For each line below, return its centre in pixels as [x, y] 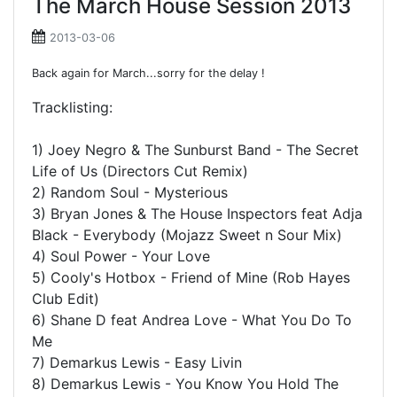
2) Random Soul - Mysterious [130, 192]
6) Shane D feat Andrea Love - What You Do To [192, 320]
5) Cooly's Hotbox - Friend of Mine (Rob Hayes [191, 277]
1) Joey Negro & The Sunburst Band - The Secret [195, 150]
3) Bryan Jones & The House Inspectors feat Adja [197, 214]
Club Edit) [66, 299]
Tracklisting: [72, 107]
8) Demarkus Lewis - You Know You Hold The [185, 384]
